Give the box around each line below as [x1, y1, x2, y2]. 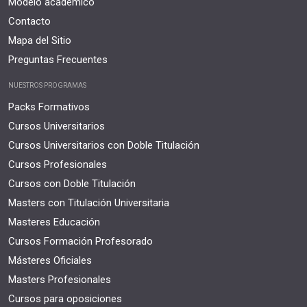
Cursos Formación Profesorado [8, 234, 153, 247]
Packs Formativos [8, 100, 90, 113]
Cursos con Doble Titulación [8, 177, 136, 190]
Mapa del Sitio [8, 34, 71, 47]
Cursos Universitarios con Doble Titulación [8, 138, 199, 151]
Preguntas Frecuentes [8, 53, 108, 66]
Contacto [8, 14, 51, 27]
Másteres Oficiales [8, 254, 92, 267]
